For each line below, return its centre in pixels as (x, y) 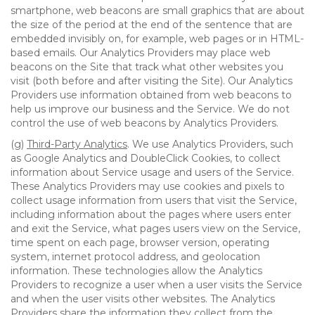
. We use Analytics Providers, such (210, 144)
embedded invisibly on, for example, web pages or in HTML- (157, 39)
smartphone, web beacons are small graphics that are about (157, 11)
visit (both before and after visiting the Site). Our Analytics (152, 81)
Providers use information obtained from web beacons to (151, 95)
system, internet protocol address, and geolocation (135, 257)
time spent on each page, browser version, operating (140, 243)
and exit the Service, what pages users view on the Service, (155, 229)
